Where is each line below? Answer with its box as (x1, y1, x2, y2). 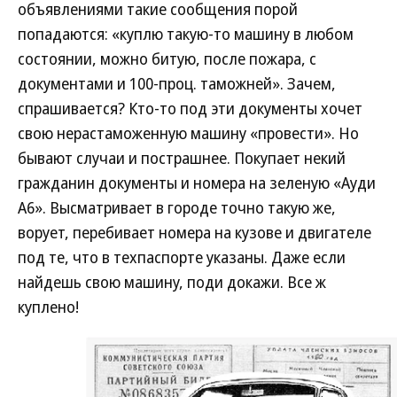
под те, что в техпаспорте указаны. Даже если (18, 246, 346, 268)
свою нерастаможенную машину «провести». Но (18, 122, 359, 144)
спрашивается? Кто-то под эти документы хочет (18, 97, 362, 119)
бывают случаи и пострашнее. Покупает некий (18, 147, 346, 168)
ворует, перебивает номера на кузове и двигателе (18, 222, 371, 243)
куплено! (18, 296, 79, 317)
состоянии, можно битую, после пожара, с (18, 48, 316, 69)
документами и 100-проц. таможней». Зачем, (18, 73, 336, 94)
